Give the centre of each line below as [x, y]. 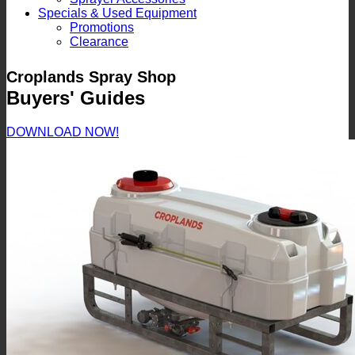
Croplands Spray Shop [91, 76]
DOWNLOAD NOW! [63, 132]
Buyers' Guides [76, 97]
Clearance [99, 42]
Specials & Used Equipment [117, 13]
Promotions [102, 27]
